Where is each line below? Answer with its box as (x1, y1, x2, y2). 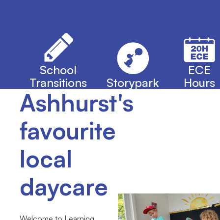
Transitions (29, 75, 87, 90)
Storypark (107, 75, 159, 90)
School (40, 62, 77, 77)
